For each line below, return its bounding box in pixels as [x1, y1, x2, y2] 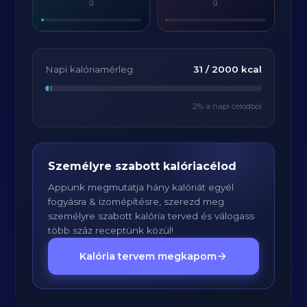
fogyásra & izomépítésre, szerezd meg [48, 196, 225, 207]
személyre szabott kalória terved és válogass [48, 210, 255, 221]
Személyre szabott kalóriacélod [48, 160, 237, 173]
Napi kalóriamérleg [45, 64, 134, 75]
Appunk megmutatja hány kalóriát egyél [48, 182, 234, 193]
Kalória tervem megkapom [79, 250, 217, 262]
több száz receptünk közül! [48, 225, 174, 236]
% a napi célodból [197, 101, 262, 111]
